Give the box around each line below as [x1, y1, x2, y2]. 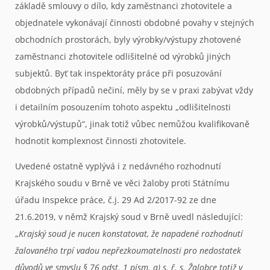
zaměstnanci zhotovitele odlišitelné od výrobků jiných [15, 50, 231, 62]
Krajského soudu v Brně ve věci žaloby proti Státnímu [15, 177, 230, 189]
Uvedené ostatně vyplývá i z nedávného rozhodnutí [15, 160, 221, 172]
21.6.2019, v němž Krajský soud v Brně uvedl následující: [15, 211, 243, 223]
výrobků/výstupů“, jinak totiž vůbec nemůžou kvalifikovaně [15, 118, 250, 130]
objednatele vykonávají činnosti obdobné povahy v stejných [15, 16, 254, 28]
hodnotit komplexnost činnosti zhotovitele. [15, 134, 186, 146]
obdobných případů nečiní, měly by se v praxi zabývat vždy [15, 84, 253, 96]
